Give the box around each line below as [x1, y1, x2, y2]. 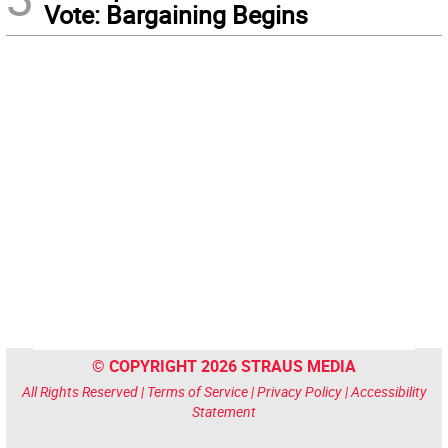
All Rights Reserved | [21, 382, 147, 401]
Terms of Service [146, 382, 248, 401]
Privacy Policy [256, 382, 342, 401]
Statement [192, 402, 256, 421]
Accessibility [350, 382, 427, 401]
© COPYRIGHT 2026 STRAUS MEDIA [92, 355, 356, 377]
